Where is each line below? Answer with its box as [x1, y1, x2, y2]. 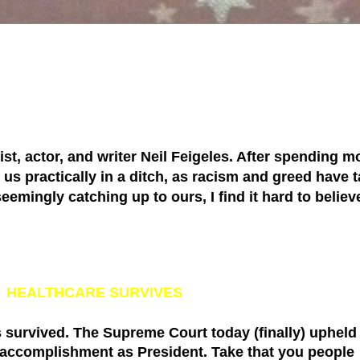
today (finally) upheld [207, 324, 357, 341]
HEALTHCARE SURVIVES [6, 284, 182, 301]
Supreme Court [103, 324, 207, 341]
